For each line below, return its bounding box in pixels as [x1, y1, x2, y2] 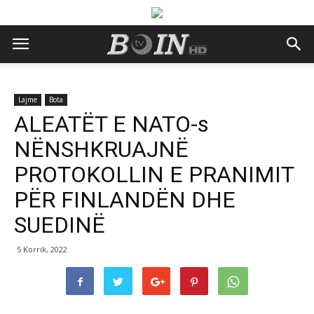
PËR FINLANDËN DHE [14, 186, 235, 213]
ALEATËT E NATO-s [14, 111, 209, 137]
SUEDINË [14, 212, 105, 238]
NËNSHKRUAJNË [14, 136, 189, 163]
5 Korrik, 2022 [17, 244, 67, 254]
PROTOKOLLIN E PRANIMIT [14, 161, 294, 188]
